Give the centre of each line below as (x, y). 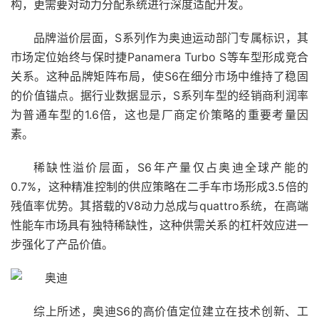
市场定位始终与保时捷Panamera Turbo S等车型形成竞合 (159, 57)
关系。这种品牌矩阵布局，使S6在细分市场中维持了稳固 (159, 76)
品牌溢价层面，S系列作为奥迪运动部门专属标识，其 (171, 38)
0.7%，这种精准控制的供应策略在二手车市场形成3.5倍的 (159, 187)
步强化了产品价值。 (62, 244)
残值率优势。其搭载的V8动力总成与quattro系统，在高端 (159, 206)
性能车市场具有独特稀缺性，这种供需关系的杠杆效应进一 (159, 225)
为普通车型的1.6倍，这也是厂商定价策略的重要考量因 (159, 115)
